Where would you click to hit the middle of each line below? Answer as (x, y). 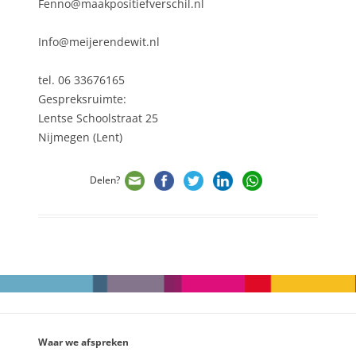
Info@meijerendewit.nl (99, 42)
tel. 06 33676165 (81, 80)
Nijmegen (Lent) (80, 137)
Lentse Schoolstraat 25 (98, 118)
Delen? (104, 180)
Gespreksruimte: (82, 99)
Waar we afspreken (83, 342)
